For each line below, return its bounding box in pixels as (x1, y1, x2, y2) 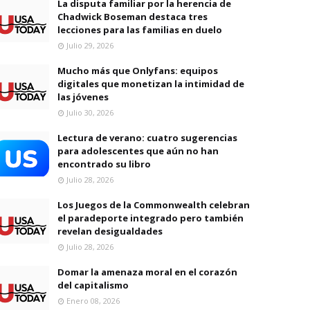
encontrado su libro (57, 158, 151, 170)
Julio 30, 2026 (66, 107, 113, 118)
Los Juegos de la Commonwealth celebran (57, 199, 250, 211)
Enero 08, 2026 (66, 295, 120, 306)
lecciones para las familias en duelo (57, 24, 222, 36)
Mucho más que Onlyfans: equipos (57, 64, 218, 77)
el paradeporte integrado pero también (57, 212, 244, 224)
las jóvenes (57, 91, 109, 103)
